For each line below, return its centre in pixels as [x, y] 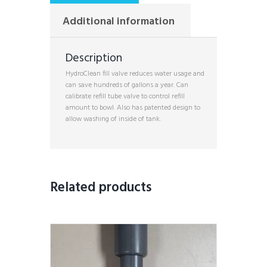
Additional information [119, 21]
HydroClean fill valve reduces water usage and [135, 74]
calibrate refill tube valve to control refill [125, 97]
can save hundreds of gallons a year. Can [127, 86]
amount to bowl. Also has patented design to [133, 108]
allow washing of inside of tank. [114, 119]
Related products [101, 187]
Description [94, 59]
